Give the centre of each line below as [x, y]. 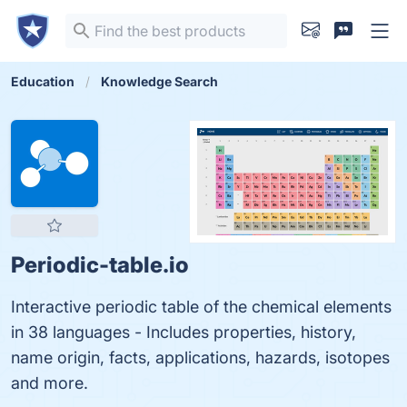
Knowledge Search [159, 81]
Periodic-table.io [100, 265]
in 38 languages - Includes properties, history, [184, 332]
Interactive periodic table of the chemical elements [201, 307]
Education [43, 81]
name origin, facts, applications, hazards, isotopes [200, 357]
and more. [50, 383]
